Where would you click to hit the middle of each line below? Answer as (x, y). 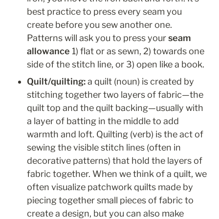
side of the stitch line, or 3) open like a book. (116, 65)
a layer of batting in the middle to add (103, 121)
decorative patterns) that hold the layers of (115, 161)
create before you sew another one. (99, 25)
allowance (48, 51)
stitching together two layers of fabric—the (115, 95)
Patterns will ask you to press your (98, 38)
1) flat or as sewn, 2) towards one (137, 51)
